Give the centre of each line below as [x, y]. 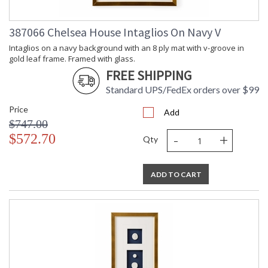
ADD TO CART [176, 175]
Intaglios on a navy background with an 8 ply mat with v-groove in [127, 48]
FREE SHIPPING [149, 76]
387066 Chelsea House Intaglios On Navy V [115, 32]
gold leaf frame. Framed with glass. [72, 59]
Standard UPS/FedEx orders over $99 [182, 90]
